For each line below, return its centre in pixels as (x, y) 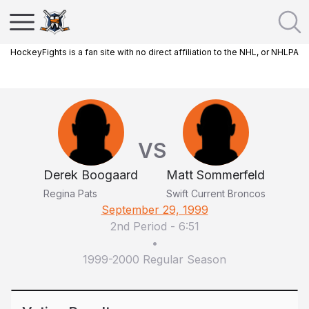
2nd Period (138, 226)
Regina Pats (70, 193)
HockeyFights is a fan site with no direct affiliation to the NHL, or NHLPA (154, 52)
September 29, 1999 (154, 210)
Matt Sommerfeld (216, 175)
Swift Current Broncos (216, 193)
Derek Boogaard (91, 175)
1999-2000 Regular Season (154, 259)
